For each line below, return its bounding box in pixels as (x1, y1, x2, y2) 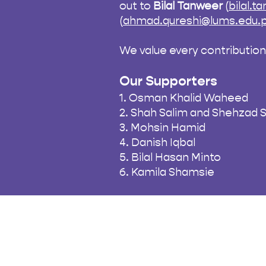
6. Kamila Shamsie (119, 165, 214, 179)
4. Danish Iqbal (119, 135, 195, 149)
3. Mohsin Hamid (119, 121, 205, 134)
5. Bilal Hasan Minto (119, 150, 221, 164)
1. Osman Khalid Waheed (119, 91, 248, 104)
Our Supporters (119, 73, 217, 89)
